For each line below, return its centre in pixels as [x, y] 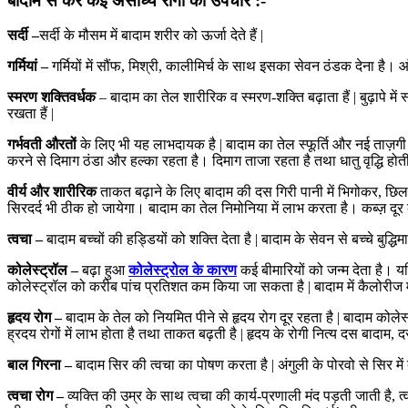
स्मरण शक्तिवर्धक [51, 97]
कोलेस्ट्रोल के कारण [183, 270]
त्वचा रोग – [36, 395]
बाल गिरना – [40, 364]
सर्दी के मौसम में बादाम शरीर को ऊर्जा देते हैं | [151, 35]
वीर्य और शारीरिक [52, 191]
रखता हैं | [31, 113]
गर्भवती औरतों [42, 144]
